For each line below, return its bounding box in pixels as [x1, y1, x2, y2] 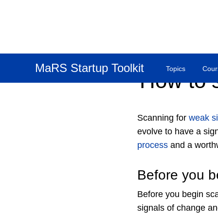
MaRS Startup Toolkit [35, 61, 144, 74]
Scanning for [137, 113, 189, 123]
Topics [166, 65, 185, 73]
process [137, 140, 168, 150]
